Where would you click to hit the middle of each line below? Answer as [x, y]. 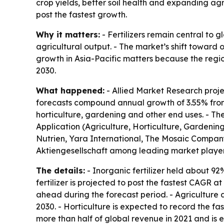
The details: [60, 171]
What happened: [70, 91]
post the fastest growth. [81, 15]
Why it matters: [68, 35]
